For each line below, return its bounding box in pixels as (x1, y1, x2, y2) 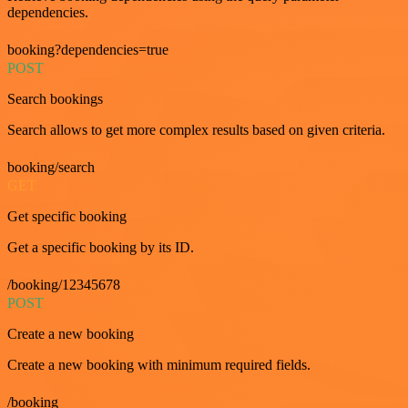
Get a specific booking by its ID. (7, 239, 194, 255)
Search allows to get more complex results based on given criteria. (7, 121, 385, 138)
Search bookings (7, 90, 103, 107)
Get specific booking (7, 208, 127, 224)
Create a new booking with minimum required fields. (7, 356, 311, 372)
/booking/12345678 (7, 276, 120, 292)
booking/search (7, 158, 95, 175)
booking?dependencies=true (7, 41, 168, 57)
